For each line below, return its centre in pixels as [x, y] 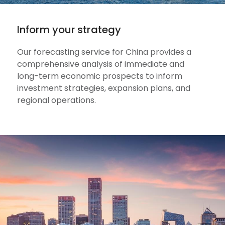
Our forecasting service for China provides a [104, 52]
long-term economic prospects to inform [100, 76]
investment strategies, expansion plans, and [104, 88]
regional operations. [57, 100]
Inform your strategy [69, 29]
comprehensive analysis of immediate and [101, 64]
